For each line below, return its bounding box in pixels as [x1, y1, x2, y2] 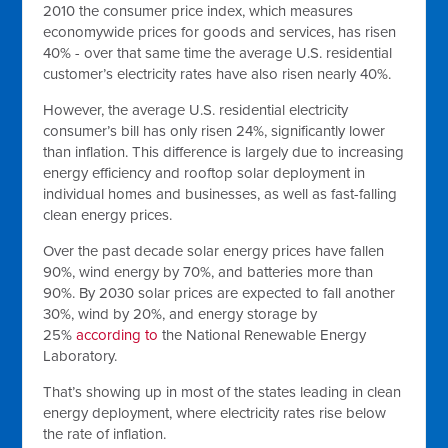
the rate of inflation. [43, 425, 167, 443]
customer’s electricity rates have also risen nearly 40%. [43, 65, 392, 83]
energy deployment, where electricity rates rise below [43, 404, 387, 422]
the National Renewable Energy [158, 326, 367, 344]
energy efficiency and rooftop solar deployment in [43, 164, 366, 182]
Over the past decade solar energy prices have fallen [43, 242, 385, 260]
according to [76, 326, 159, 344]
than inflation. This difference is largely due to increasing [43, 143, 405, 161]
